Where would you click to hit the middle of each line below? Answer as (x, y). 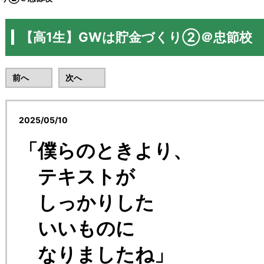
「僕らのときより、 (105, 151)
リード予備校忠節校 (117, 120)
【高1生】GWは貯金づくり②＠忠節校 (136, 37)
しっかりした (87, 202)
